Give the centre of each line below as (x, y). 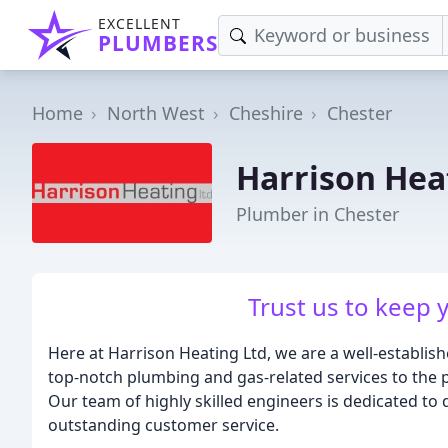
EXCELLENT (139, 23)
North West (156, 113)
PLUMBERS (158, 43)
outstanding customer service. (163, 425)
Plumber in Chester (317, 213)
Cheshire (266, 113)
